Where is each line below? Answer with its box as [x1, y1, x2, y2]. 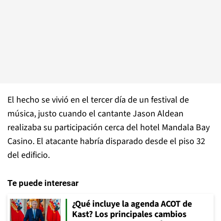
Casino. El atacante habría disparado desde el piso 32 [7, 135, 205, 147]
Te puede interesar [7, 178, 78, 188]
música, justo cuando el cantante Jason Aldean [7, 107, 184, 120]
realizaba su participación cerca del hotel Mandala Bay [7, 121, 210, 134]
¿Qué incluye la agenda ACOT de [72, 197, 192, 210]
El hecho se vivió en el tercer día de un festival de [7, 93, 189, 106]
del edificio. [7, 148, 50, 161]
